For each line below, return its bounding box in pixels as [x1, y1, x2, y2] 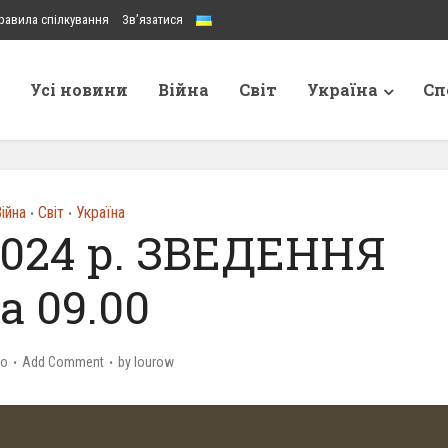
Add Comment [22, 354, 104, 370]
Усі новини [30, 79, 128, 100]
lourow [134, 354, 174, 370]
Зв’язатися [122, 12, 183, 27]
